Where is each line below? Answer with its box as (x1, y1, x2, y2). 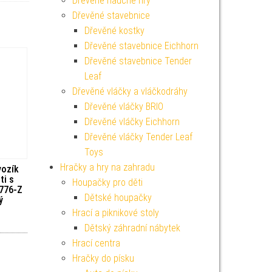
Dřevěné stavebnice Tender (84, 55, 192, 67)
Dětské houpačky (84, 192, 152, 203)
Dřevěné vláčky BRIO (84, 101, 163, 112)
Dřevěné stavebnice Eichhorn (84, 40, 199, 52)
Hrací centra (72, 237, 120, 249)
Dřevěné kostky (84, 25, 144, 36)
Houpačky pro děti (72, 177, 143, 188)
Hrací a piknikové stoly (72, 207, 159, 219)
